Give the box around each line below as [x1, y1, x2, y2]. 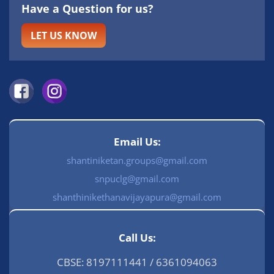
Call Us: [118, 230, 156, 245]
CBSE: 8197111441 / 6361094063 [57, 254, 217, 269]
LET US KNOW [31, 29, 97, 43]
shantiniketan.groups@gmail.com [67, 154, 207, 166]
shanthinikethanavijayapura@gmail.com [53, 190, 221, 203]
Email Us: [113, 134, 161, 149]
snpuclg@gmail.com [95, 172, 179, 185]
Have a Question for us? [21, 1, 154, 17]
